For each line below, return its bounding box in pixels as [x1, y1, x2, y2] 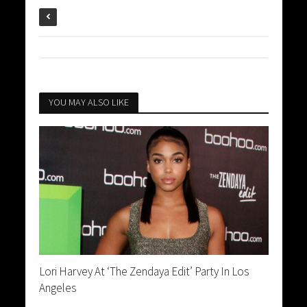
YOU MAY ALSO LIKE [48, 96, 129, 109]
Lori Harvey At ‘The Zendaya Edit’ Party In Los [38, 264, 249, 280]
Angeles [38, 280, 76, 296]
